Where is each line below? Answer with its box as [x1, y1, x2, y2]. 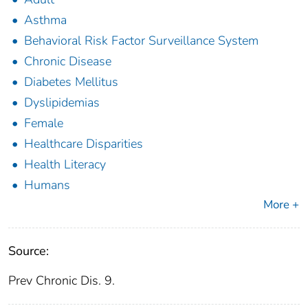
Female [24, 114, 63, 131]
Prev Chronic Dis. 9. [8, 272, 115, 289]
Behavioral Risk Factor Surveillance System [24, 32, 258, 49]
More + [263, 196, 299, 212]
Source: [8, 242, 49, 259]
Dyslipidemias [24, 93, 100, 111]
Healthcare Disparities [24, 135, 143, 152]
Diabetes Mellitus [24, 73, 118, 90]
